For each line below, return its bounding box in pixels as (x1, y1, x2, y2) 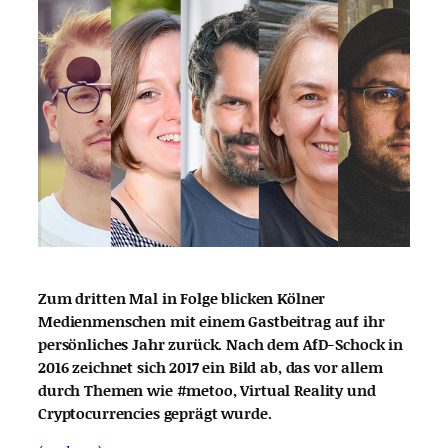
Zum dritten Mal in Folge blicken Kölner (38, 287, 326, 310)
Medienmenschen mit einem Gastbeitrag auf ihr (38, 310, 385, 333)
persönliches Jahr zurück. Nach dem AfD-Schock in (38, 333, 403, 356)
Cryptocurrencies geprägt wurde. (38, 402, 272, 425)
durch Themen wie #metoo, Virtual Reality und (38, 379, 376, 402)
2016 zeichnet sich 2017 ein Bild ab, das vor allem (38, 356, 383, 379)
